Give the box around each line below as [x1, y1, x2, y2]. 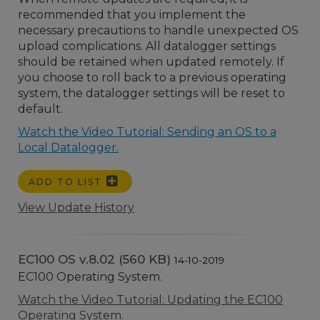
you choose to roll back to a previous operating [18, 71, 286, 84]
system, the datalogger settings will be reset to [18, 86, 285, 100]
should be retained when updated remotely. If [18, 55, 284, 69]
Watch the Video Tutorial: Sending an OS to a [18, 125, 276, 139]
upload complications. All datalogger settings [18, 39, 276, 53]
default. [18, 102, 63, 116]
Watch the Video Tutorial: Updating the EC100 [18, 293, 283, 306]
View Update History [18, 201, 134, 214]
